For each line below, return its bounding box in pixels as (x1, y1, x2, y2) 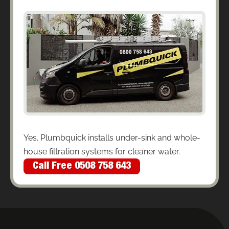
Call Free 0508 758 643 (33, 161, 131, 172)
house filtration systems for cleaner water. (24, 147, 180, 157)
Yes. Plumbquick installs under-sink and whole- (24, 133, 200, 143)
